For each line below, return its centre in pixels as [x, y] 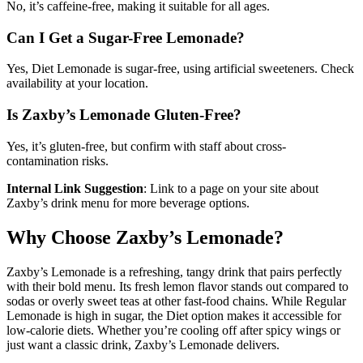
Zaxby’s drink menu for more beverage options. [128, 203]
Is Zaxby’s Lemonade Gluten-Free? [124, 115]
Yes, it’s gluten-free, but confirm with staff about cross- [146, 146]
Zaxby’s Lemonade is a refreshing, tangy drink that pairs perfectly [174, 271]
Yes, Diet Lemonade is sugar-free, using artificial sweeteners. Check [180, 69]
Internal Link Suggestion [75, 188]
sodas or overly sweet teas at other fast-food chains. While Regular [176, 301]
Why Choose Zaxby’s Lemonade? [145, 237]
